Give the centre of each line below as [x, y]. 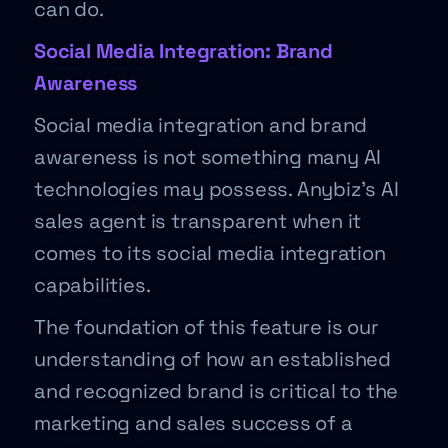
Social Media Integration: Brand [183, 51]
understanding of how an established [212, 359]
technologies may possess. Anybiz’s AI [216, 189]
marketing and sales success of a [193, 423]
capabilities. [95, 285]
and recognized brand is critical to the [216, 391]
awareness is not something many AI [208, 157]
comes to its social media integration [210, 253]
